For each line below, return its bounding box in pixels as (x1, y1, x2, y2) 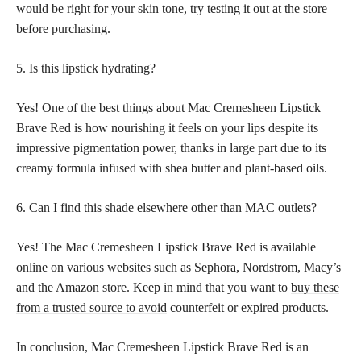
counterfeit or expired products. (167, 300, 329, 314)
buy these (291, 280, 339, 294)
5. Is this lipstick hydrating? (16, 60, 156, 75)
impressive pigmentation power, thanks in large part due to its (16, 140, 326, 155)
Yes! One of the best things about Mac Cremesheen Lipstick (16, 100, 321, 114)
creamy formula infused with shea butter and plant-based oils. (16, 160, 327, 175)
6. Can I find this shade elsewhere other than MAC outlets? (16, 200, 317, 214)
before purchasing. (16, 21, 110, 35)
